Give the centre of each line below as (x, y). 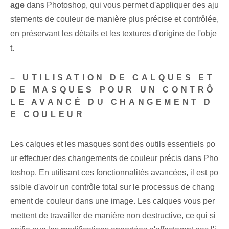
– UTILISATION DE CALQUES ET (113, 78)
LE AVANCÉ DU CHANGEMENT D (112, 102)
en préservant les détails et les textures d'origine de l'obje (113, 34)
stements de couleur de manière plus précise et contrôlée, (114, 19)
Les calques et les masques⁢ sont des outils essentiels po (113, 144)
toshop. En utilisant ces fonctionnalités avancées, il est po (114, 173)
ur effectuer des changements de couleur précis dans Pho (114, 158)
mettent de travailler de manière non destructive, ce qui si (113, 216)
